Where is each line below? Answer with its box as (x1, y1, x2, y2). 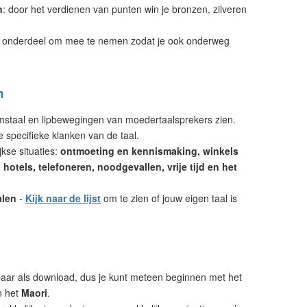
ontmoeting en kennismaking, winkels (60, 144, 238, 158)
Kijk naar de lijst (25, 191, 101, 205)
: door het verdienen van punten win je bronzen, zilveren (3, 2, 247, 16)
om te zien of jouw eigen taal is (101, 191, 237, 205)
